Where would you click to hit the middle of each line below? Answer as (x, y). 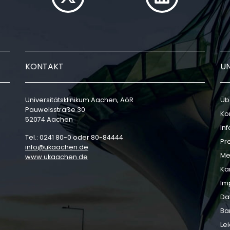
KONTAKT (44, 66)
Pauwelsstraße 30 (55, 110)
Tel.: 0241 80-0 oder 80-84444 (74, 137)
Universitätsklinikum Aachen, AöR (79, 100)
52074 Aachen (49, 119)
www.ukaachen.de (56, 157)
